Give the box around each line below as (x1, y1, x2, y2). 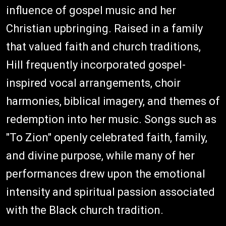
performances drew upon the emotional (6, 167, 205, 180)
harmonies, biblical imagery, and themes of (6, 94, 220, 107)
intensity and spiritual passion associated (6, 185, 215, 198)
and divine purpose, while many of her (6, 149, 195, 162)
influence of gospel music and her (6, 4, 176, 17)
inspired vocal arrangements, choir (6, 76, 181, 89)
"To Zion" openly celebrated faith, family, (6, 131, 207, 144)
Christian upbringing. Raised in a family (6, 22, 203, 35)
